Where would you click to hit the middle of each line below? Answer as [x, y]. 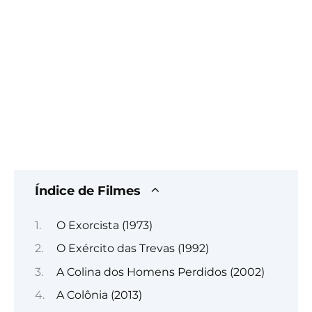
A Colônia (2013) [99, 295]
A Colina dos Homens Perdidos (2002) [160, 272]
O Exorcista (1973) [104, 225]
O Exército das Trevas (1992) [132, 249]
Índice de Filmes [88, 191]
